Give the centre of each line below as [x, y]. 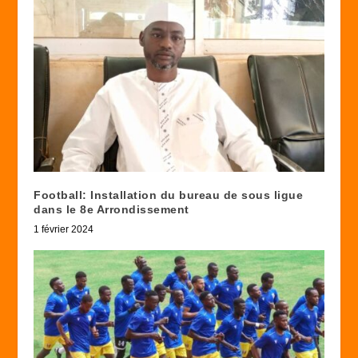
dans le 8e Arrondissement [111, 209]
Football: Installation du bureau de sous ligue [169, 195]
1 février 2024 [64, 229]
